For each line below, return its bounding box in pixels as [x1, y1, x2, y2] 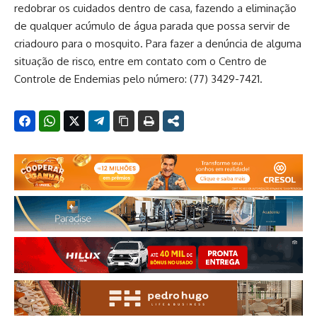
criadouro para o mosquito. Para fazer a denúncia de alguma [14, 37, 301, 51]
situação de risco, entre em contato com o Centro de [14, 54, 267, 69]
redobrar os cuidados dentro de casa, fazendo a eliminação [14, 1, 296, 16]
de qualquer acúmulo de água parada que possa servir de [14, 19, 290, 33]
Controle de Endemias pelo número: [14, 72, 190, 86]
